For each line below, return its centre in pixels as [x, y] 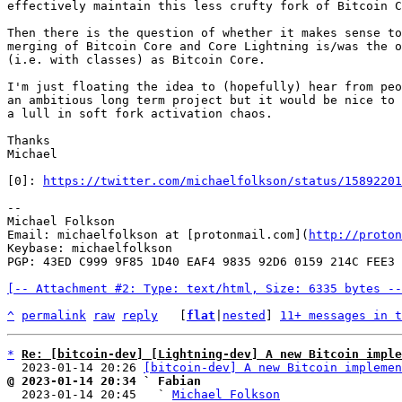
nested [244, 315]
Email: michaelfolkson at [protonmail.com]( [158, 235]
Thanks [29, 140]
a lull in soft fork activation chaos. [140, 114]
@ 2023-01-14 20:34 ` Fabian [104, 381]
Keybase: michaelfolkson [90, 248]
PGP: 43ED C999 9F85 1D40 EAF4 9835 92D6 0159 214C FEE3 [201, 262]
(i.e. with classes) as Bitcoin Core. [136, 60]
